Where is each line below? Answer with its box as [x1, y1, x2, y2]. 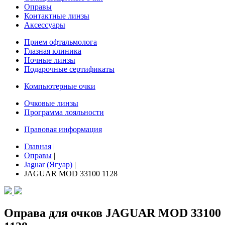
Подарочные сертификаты [24, 65, 115, 73]
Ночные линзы [24, 56, 75, 64]
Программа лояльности [24, 108, 104, 117]
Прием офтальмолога [24, 38, 97, 46]
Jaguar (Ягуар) [24, 160, 72, 169]
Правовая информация [24, 125, 102, 134]
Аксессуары [24, 21, 65, 29]
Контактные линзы [24, 12, 89, 20]
